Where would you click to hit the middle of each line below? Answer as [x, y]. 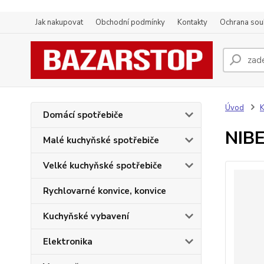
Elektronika [68, 242]
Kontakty [192, 22]
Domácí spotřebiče [83, 115]
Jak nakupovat [59, 22]
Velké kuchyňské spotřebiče [103, 166]
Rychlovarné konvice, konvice [105, 191]
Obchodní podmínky [130, 22]
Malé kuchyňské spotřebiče [101, 140]
